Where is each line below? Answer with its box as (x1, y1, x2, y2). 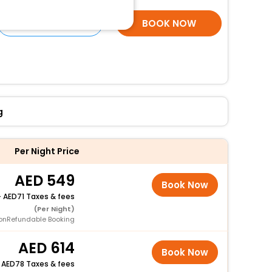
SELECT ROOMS (14, 17, 86, 30)
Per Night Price (14, 145, 80, 157)
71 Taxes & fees (16, 191, 75, 202)
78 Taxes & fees (15, 259, 75, 269)
